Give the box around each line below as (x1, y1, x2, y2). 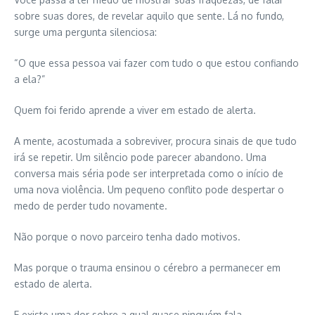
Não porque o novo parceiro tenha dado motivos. (14, 230, 240, 243)
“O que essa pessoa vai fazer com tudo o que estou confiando (14, 56, 299, 69)
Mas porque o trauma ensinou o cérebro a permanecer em (14, 261, 281, 274)
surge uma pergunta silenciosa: (14, 25, 157, 38)
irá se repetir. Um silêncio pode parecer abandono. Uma (14, 150, 266, 163)
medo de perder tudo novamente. (14, 199, 167, 212)
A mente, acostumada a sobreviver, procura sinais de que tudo (14, 134, 297, 147)
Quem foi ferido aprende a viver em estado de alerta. (14, 103, 256, 116)
